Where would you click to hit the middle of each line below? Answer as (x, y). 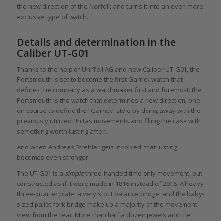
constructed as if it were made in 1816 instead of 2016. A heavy (110, 184)
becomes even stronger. (53, 158)
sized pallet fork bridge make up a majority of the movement (107, 204)
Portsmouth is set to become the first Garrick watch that (99, 80)
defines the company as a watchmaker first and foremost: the (109, 90)
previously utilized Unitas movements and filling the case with (109, 121)
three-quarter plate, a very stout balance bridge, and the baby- (110, 194)
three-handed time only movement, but (144, 173)
